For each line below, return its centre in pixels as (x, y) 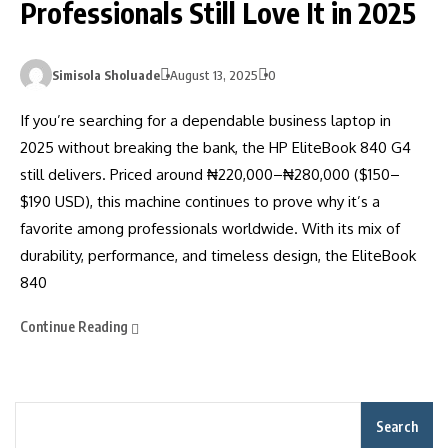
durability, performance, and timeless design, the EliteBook (218, 256)
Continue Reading (75, 327)
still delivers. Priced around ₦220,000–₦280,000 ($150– (210, 175)
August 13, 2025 (214, 75)
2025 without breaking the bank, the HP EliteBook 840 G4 (215, 148)
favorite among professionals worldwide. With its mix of (210, 229)
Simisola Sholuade (106, 75)
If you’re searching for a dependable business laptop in (205, 121)
